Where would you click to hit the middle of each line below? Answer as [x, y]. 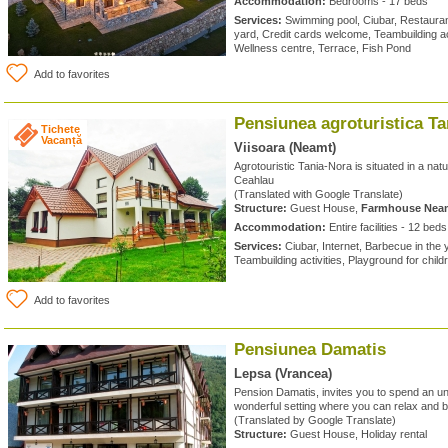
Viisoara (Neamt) [285, 147]
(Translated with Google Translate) [318, 194]
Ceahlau [254, 180]
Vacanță [61, 140]
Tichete [60, 129]
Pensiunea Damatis [310, 349]
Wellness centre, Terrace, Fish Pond [322, 48]
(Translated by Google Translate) [315, 420]
